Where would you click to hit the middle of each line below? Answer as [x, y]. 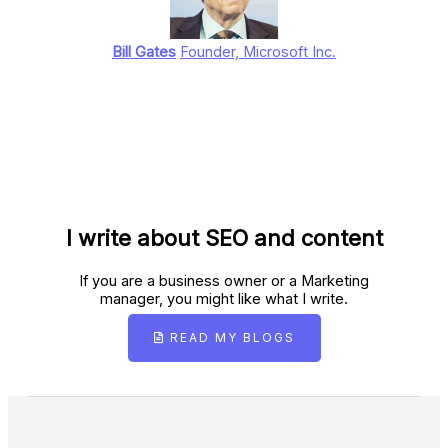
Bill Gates [144, 52]
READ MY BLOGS [232, 338]
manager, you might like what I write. [224, 299]
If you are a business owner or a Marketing [224, 281]
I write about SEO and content [224, 238]
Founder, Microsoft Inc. [258, 52]
